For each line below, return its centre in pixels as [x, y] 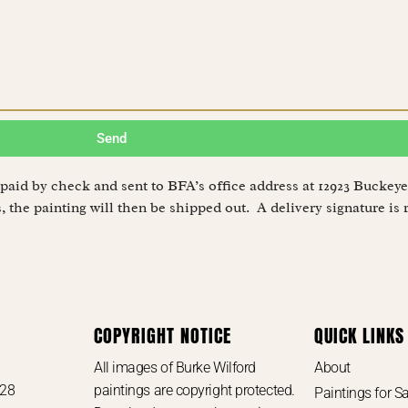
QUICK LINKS [359, 335]
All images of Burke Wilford [175, 367]
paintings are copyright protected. [194, 390]
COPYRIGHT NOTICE [163, 335]
